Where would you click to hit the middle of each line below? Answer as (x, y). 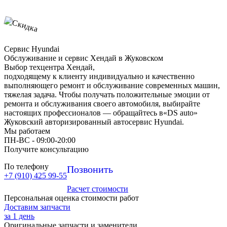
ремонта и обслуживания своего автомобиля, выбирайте (102, 104)
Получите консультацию (46, 149)
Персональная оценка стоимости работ (71, 198)
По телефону (26, 167)
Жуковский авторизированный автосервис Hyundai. (94, 122)
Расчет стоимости (98, 189)
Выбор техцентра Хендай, (49, 67)
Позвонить (90, 169)
